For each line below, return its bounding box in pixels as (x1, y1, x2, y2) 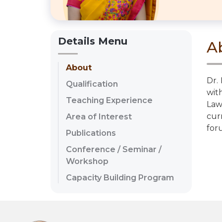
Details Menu (58, 35, 127, 48)
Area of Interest (66, 112, 132, 122)
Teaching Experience (66, 96, 153, 106)
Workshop (66, 157, 109, 166)
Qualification (66, 79, 118, 89)
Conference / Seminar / (66, 145, 162, 155)
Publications (66, 128, 116, 138)
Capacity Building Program (66, 173, 174, 183)
